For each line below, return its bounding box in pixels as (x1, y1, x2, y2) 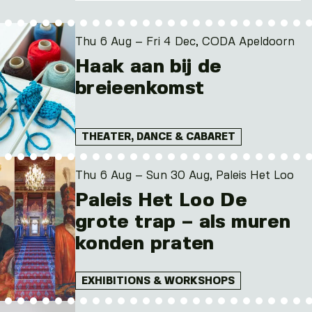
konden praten (75, 235, 214, 253)
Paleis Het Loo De (75, 192, 247, 210)
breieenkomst (75, 79, 205, 98)
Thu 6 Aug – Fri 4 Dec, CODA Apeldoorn (75, 37, 295, 48)
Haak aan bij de (75, 58, 221, 77)
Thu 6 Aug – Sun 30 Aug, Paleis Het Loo (75, 171, 294, 182)
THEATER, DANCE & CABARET (81, 132, 235, 143)
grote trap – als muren (75, 213, 291, 232)
